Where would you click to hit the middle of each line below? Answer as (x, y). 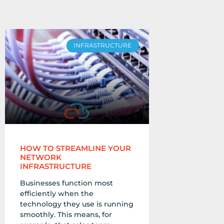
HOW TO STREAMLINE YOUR (75, 148)
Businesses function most (66, 183)
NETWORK (41, 157)
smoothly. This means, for (66, 215)
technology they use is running (77, 204)
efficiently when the (57, 194)
